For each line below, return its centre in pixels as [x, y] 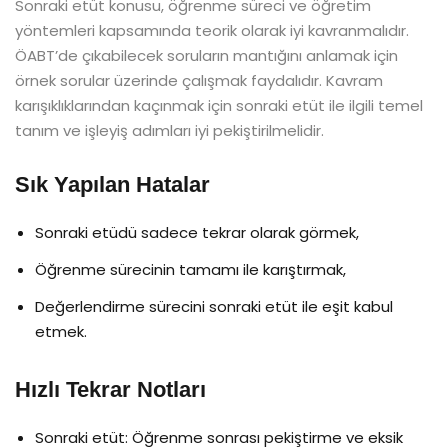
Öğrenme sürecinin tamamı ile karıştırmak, [190, 269]
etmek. [61, 331]
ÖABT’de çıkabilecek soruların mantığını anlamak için [206, 55]
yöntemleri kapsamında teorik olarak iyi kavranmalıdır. [212, 30]
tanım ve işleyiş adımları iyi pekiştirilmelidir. [169, 130]
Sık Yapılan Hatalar [112, 184]
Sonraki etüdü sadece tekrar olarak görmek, [197, 232]
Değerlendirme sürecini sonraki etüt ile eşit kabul [214, 306]
